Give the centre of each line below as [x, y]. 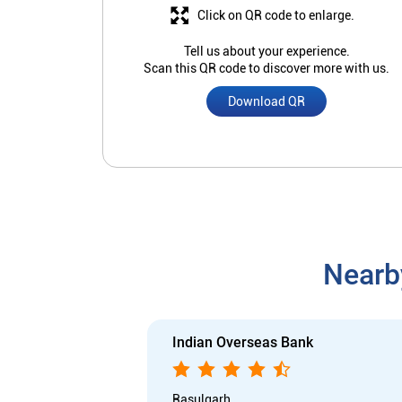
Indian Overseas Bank [243, 342]
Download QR [267, 102]
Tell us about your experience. [267, 52]
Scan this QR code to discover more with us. [267, 69]
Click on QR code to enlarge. [275, 16]
